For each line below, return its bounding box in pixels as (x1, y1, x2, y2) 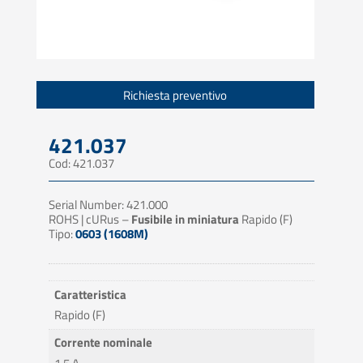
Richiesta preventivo (123, 85, 228, 105)
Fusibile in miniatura (130, 210, 239, 229)
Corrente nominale (54, 333, 153, 352)
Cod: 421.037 (48, 154, 114, 173)
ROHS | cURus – (48, 210, 131, 229)
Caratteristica (54, 284, 127, 304)
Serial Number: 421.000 (48, 195, 168, 215)
